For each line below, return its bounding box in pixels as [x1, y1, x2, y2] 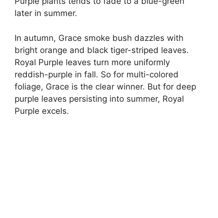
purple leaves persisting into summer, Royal [15, 93, 184, 104]
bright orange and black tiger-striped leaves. [15, 45, 189, 55]
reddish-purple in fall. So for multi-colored [15, 69, 179, 79]
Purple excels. [15, 106, 69, 116]
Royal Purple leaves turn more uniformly [15, 57, 170, 67]
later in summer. [15, 8, 77, 18]
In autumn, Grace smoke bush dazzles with [15, 33, 183, 43]
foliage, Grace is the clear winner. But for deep [15, 81, 196, 91]
